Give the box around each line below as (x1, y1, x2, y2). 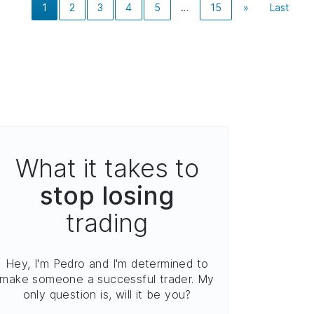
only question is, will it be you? (22, 287, 191, 301)
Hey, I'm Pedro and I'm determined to (5, 257, 209, 271)
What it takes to (15, 153, 199, 184)
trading (66, 207, 149, 238)
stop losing (39, 180, 175, 211)
